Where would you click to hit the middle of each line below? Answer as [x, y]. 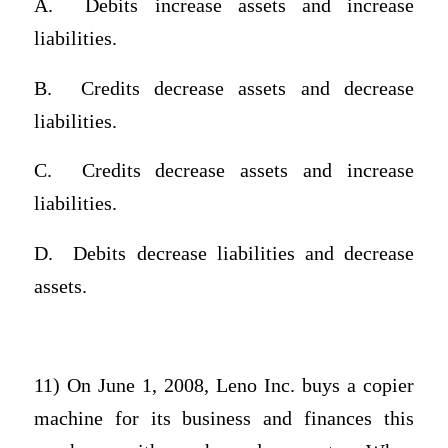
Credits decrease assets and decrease [247, 88]
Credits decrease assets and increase [248, 171]
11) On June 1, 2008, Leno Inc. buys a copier [224, 386]
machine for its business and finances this [224, 419]
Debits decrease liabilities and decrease [244, 253]
